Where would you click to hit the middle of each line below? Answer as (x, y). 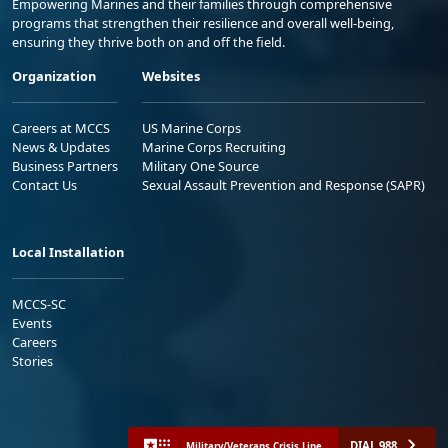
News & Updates (61, 147)
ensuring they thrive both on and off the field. (148, 42)
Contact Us (44, 185)
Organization (54, 76)
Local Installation (68, 252)
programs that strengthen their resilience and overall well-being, (203, 23)
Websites (171, 76)
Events (32, 323)
